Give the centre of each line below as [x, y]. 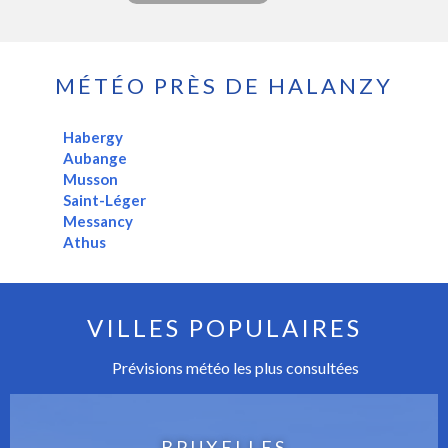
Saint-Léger [104, 199]
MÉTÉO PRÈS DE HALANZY [224, 85]
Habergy [92, 136]
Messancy [97, 220]
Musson [90, 178]
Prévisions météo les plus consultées [234, 367]
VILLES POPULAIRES [224, 327]
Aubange [94, 157]
